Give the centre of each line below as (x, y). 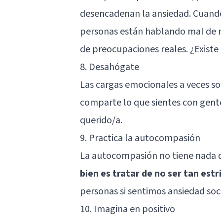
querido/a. (101, 120)
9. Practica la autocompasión (140, 138)
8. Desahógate (110, 67)
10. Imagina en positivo (128, 209)
